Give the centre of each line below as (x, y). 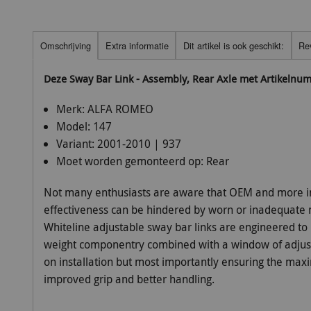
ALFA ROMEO (120, 109)
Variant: (76, 144)
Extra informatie (137, 45)
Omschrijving (65, 45)
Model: (74, 127)
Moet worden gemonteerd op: (131, 161)
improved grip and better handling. (129, 279)
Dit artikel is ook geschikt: (233, 45)
